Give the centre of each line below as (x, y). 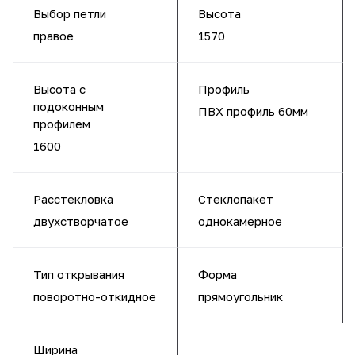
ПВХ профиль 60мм (253, 111)
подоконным (69, 106)
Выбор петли (70, 13)
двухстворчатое (81, 221)
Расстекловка (73, 199)
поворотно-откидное (95, 296)
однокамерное (240, 221)
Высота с (59, 89)
